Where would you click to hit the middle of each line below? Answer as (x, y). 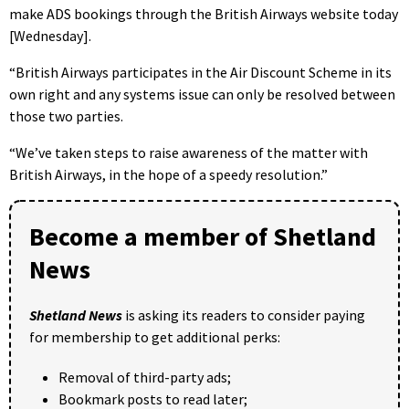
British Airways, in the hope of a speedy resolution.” (168, 174)
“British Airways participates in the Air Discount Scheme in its (200, 72)
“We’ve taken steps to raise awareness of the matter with (189, 152)
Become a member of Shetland (203, 236)
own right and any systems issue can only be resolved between (202, 94)
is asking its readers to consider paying (244, 315)
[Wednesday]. (50, 35)
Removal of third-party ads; (145, 377)
